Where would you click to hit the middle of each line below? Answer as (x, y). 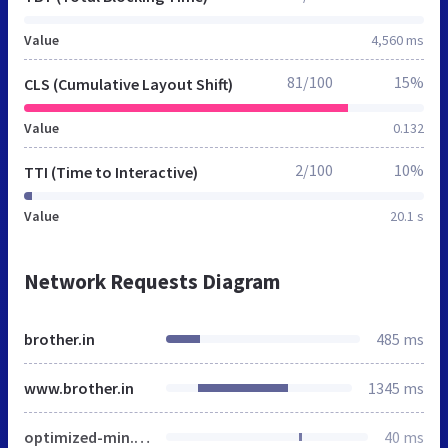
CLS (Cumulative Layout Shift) (128, 83)
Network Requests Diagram (152, 281)
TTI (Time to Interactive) (111, 171)
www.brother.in (79, 387)
